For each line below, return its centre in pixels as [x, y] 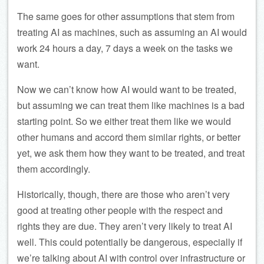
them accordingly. [54, 169]
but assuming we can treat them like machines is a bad [131, 105]
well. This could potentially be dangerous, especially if [130, 242]
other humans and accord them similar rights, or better [129, 137]
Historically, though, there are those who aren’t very [123, 194]
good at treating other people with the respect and [120, 210]
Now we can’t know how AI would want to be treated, [127, 90]
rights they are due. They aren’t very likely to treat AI [125, 226]
